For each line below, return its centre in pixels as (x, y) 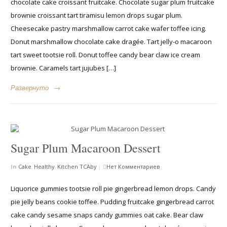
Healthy (45, 167)
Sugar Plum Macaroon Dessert (86, 148)
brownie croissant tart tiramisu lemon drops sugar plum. (97, 15)
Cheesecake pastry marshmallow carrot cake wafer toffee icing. (109, 29)
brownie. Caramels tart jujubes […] (64, 68)
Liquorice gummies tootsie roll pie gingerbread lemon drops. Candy (113, 189)
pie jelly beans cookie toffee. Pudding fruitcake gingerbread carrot (112, 202)
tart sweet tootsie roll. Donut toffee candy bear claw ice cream (106, 55)
